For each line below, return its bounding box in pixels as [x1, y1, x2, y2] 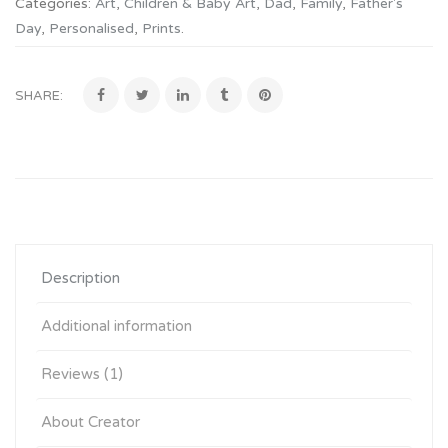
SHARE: [15, 88, 63, 105]
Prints [142, 20, 181, 38]
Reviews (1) [41, 365, 123, 384]
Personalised [49, 20, 134, 38]
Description [41, 269, 120, 288]
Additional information [41, 317, 192, 336]
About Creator [41, 413, 140, 432]
